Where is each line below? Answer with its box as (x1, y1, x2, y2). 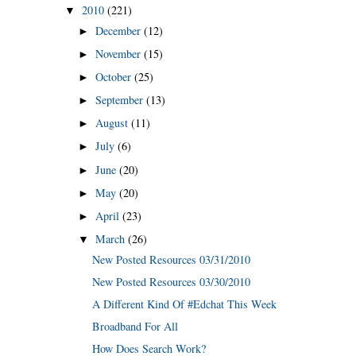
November (95, 45, 144, 61)
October (95, 69, 134, 85)
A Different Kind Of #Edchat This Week (92, 296, 277, 311)
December (95, 22, 144, 38)
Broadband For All (92, 318, 179, 334)
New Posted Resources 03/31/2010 (92, 251, 251, 267)
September (95, 92, 146, 108)
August (95, 115, 131, 131)
